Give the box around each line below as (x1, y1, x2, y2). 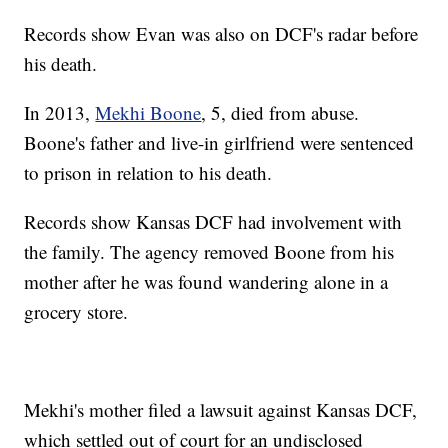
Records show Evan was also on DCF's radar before (24, 20, 419, 46)
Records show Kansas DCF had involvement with (24, 208, 403, 234)
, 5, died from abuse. (201, 99, 360, 125)
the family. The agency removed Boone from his (24, 238, 395, 264)
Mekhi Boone (95, 99, 202, 125)
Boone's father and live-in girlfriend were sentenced (24, 129, 415, 155)
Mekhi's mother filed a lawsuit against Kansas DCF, (24, 396, 418, 422)
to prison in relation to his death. (24, 159, 273, 185)
